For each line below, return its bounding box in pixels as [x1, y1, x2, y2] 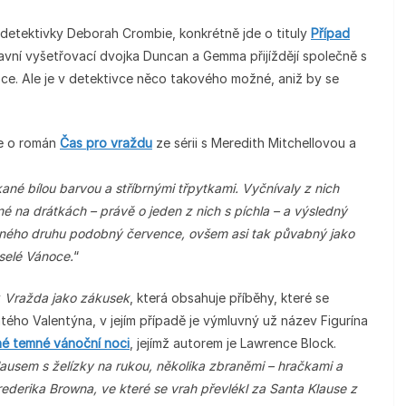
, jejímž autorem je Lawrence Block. [130, 335, 336, 351]
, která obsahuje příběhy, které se [130, 290, 329, 305]
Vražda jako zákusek [5, 290, 130, 305]
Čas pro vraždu [60, 135, 152, 150]
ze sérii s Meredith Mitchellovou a [156, 135, 356, 150]
